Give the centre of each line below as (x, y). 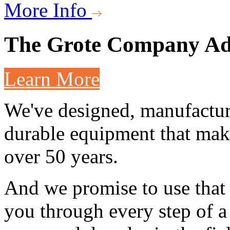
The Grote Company (104, 45)
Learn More (52, 79)
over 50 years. (61, 157)
